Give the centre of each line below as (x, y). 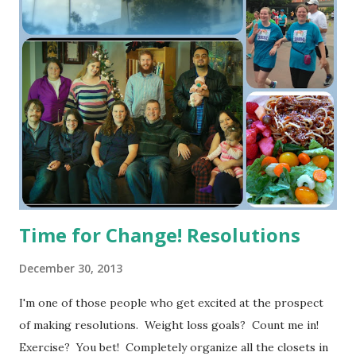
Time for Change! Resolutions (160, 235)
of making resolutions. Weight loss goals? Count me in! (170, 325)
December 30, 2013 (71, 269)
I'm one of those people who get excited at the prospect (171, 303)
